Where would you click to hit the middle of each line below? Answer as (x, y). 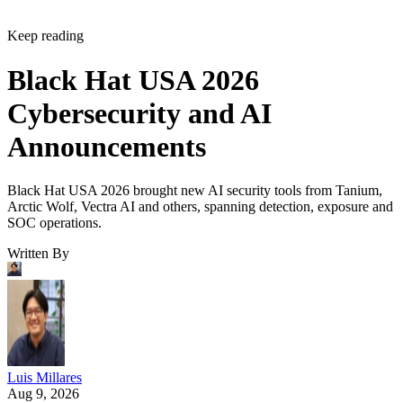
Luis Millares (45, 378)
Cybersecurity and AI (139, 113)
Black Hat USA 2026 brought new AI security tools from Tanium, (195, 191)
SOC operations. (54, 223)
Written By (38, 254)
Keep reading (45, 36)
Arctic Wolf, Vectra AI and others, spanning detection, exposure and (200, 207)
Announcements (107, 146)
